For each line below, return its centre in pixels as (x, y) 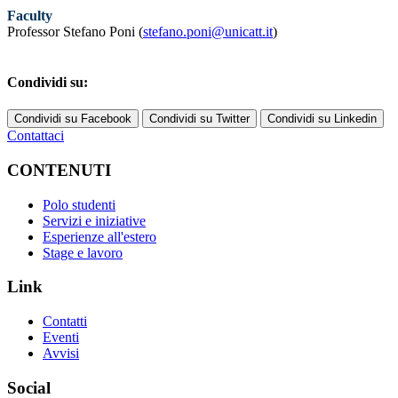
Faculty (30, 15)
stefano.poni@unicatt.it (208, 31)
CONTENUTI (59, 170)
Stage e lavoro (83, 252)
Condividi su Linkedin (322, 119)
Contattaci (36, 136)
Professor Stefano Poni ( (75, 31)
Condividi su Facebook (73, 119)
